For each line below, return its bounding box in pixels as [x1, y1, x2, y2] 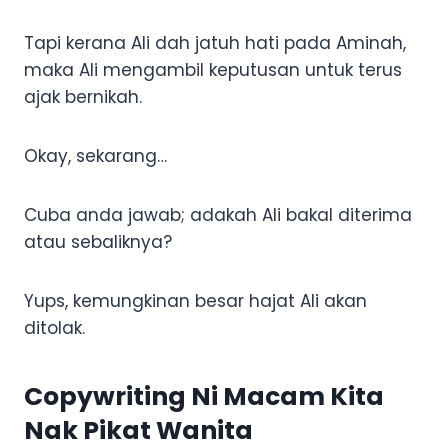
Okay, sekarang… [24, 144, 167, 169]
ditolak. [24, 316, 85, 341]
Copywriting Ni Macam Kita [24, 378, 384, 414]
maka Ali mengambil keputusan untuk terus [24, 58, 402, 83]
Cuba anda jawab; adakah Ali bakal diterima [24, 203, 412, 228]
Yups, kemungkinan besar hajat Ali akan [24, 289, 367, 314]
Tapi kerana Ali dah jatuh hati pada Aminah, [24, 31, 406, 56]
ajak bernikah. [24, 85, 142, 110]
